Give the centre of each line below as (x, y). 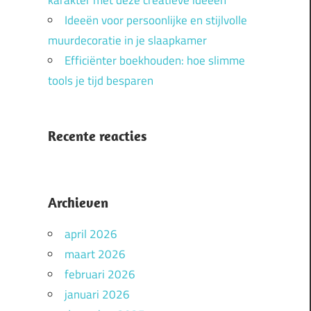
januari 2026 (97, 295)
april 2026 (91, 234)
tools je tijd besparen (100, 81)
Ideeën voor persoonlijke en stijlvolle (155, 20)
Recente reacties (97, 136)
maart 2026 (95, 254)
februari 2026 (100, 275)
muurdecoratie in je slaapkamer (127, 41)
